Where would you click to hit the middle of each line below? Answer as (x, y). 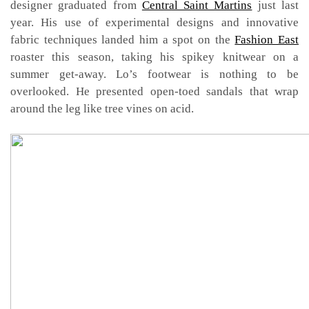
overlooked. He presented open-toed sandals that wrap (154, 91)
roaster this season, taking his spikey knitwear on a (154, 57)
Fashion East (267, 39)
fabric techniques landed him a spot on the (123, 39)
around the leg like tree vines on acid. (102, 108)
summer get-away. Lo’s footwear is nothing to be (154, 74)
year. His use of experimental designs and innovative (154, 22)
